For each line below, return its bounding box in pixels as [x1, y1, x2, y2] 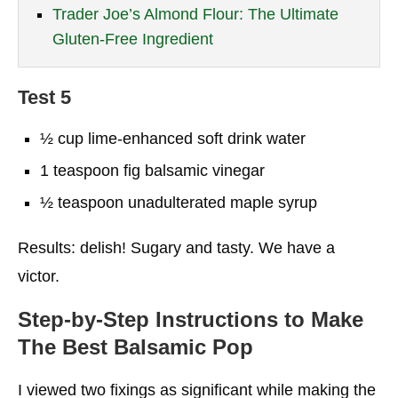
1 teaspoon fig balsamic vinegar [40, 161, 265, 179]
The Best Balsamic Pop [18, 334, 253, 359]
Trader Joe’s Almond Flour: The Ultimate [52, 4, 338, 23]
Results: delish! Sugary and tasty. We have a [18, 238, 335, 257]
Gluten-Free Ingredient [52, 29, 213, 48]
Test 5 [18, 85, 71, 108]
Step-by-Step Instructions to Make [18, 306, 363, 331]
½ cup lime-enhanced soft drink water [40, 129, 306, 147]
